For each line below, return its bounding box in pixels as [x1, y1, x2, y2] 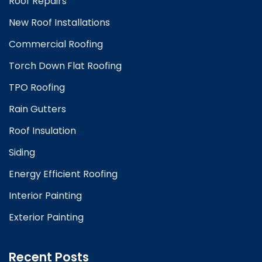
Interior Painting [9, 189, 82, 203]
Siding [9, 146, 35, 160]
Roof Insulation [9, 124, 76, 138]
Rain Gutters [9, 102, 66, 116]
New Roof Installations [9, 16, 110, 30]
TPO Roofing [9, 81, 65, 95]
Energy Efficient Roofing [9, 167, 118, 181]
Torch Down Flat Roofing [9, 59, 122, 73]
